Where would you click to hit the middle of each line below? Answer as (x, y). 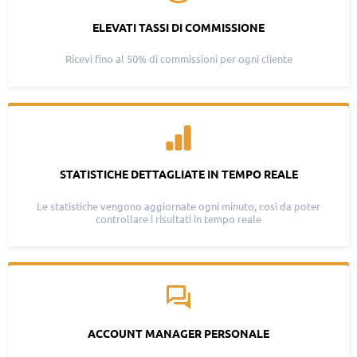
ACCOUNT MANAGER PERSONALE (178, 334)
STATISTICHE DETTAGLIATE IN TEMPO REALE (178, 174)
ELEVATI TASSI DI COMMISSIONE (178, 27)
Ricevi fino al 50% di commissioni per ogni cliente (178, 59)
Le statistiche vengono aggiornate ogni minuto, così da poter (178, 206)
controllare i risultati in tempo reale (178, 219)
